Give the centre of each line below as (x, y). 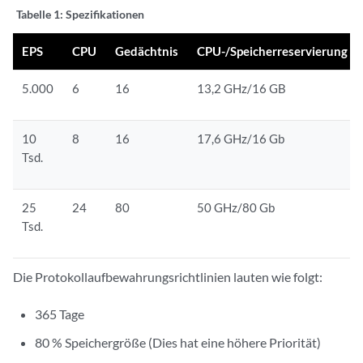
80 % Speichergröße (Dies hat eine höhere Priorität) (178, 342)
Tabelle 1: (41, 14)
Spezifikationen (105, 14)
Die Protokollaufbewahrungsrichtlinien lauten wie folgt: (168, 277)
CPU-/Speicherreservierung (273, 51)
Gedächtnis (147, 51)
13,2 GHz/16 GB (242, 88)
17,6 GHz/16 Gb (241, 139)
